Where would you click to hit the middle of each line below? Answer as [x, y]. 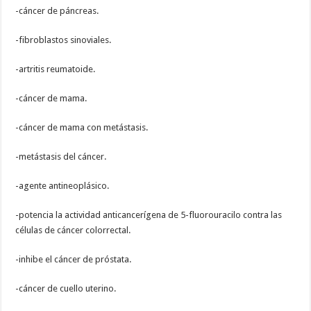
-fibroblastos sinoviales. [64, 40]
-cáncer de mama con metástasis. [82, 128]
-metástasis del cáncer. [61, 157]
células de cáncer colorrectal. [73, 230]
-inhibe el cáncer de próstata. [74, 260]
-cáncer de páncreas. [57, 11]
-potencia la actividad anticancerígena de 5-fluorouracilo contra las [149, 215]
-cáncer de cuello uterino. [66, 289]
